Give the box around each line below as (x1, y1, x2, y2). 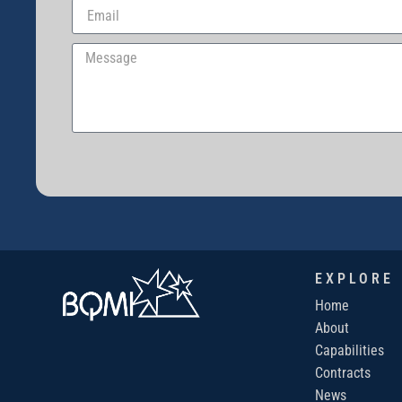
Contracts (315, 363, 371, 381)
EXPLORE (315, 270, 394, 288)
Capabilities (315, 341, 384, 359)
